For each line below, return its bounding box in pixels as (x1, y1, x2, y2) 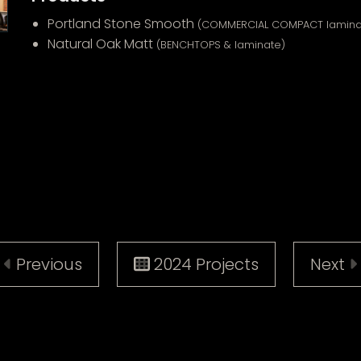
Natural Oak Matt (47, 35, 156, 54)
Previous (12, 253, 82, 276)
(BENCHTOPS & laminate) (156, 38, 285, 52)
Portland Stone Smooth (47, 15, 197, 34)
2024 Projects (150, 253, 259, 276)
